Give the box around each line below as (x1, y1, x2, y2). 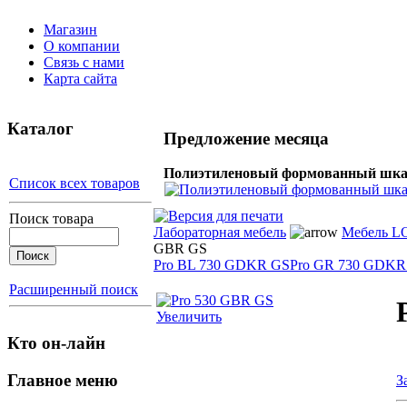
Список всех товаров (9, 175, 140, 192)
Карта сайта (44, 71, 117, 86)
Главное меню (7, 370, 118, 390)
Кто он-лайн (7, 333, 105, 353)
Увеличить (156, 309, 222, 324)
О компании (44, 38, 120, 54)
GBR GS (154, 241, 207, 256)
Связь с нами (44, 55, 124, 70)
